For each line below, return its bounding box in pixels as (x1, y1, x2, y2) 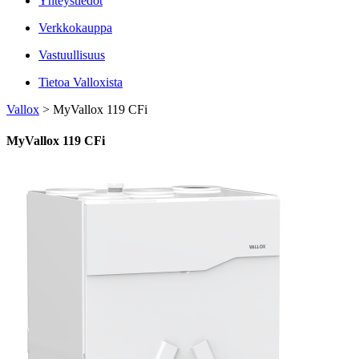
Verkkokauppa (38, 20, 112, 34)
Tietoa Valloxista (38, 75, 123, 89)
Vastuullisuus (38, 47, 105, 62)
